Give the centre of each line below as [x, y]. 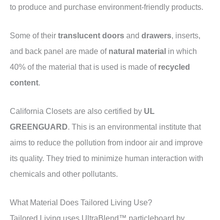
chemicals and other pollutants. [64, 174]
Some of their [34, 35]
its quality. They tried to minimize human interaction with [107, 158]
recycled [174, 67]
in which [182, 51]
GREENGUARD [39, 127]
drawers [156, 35]
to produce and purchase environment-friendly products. [107, 7]
